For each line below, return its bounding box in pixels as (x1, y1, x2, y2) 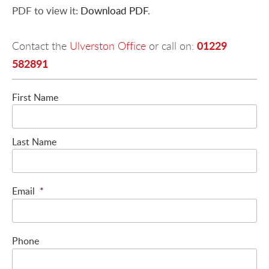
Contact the (12, 38, 70, 53)
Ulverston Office (70, 38, 146, 53)
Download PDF (80, 3, 148, 17)
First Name (12, 90, 58, 104)
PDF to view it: (12, 3, 80, 17)
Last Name (12, 134, 56, 148)
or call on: (146, 38, 197, 53)
